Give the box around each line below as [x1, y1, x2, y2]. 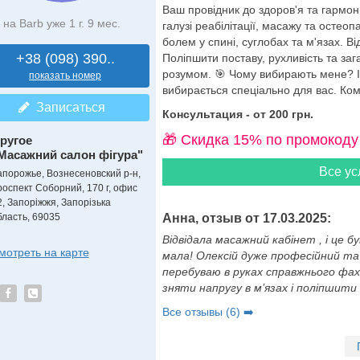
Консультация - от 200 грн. [162, 108, 313, 121]
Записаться [29, 100, 105, 114]
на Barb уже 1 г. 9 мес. [2, 17, 121, 30]
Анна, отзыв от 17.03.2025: [162, 211, 331, 225]
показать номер [29, 70, 101, 81]
